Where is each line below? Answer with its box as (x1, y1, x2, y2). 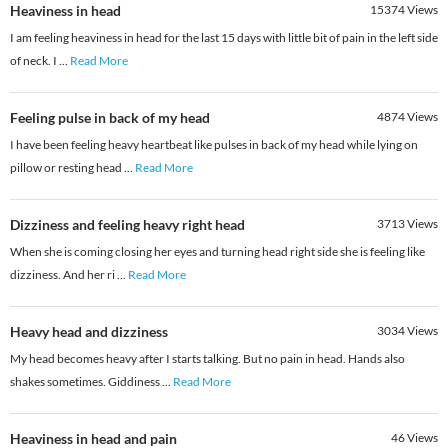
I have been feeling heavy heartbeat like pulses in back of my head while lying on (10, 137, 418, 153)
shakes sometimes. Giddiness (10, 374, 162, 390)
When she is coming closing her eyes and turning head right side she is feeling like (10, 244, 425, 260)
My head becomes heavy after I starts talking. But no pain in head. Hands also (10, 351, 405, 367)
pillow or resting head (10, 160, 124, 176)
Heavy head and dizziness (10, 323, 168, 341)
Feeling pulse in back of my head (10, 109, 210, 127)
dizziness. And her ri (10, 267, 117, 283)
